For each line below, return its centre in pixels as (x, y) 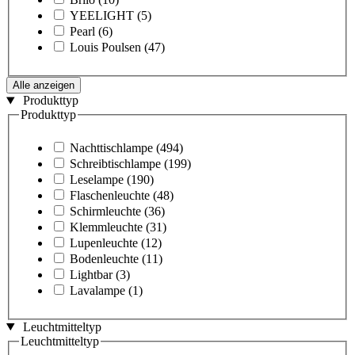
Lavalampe (97, 290)
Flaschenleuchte (110, 195)
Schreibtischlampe (115, 163)
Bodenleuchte (104, 258)
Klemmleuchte (106, 227)
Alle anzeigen (44, 86)
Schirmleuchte (105, 211)
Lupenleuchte (104, 242)
